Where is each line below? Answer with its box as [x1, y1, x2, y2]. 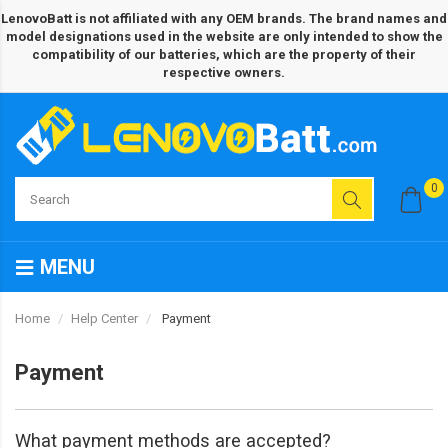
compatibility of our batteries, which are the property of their [32, 47, 416, 62]
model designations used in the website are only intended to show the [5, 29, 443, 44]
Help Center [71, 311, 138, 326]
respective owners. [163, 65, 285, 80]
